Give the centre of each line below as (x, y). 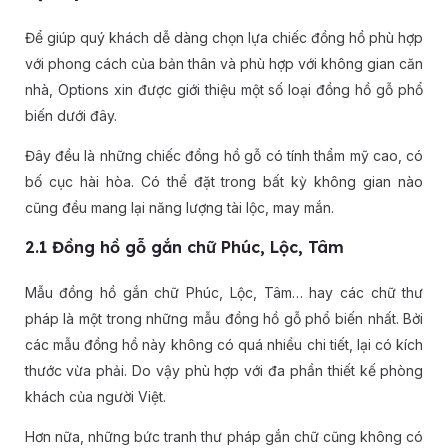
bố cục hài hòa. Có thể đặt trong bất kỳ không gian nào (224, 182)
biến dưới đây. (70, 116)
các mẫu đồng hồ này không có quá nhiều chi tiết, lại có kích (224, 345)
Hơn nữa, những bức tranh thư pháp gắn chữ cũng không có (224, 437)
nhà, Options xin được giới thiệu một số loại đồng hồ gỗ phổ (224, 90)
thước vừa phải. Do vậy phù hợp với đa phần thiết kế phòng (224, 371)
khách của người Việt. (95, 397)
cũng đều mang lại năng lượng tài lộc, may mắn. (179, 208)
